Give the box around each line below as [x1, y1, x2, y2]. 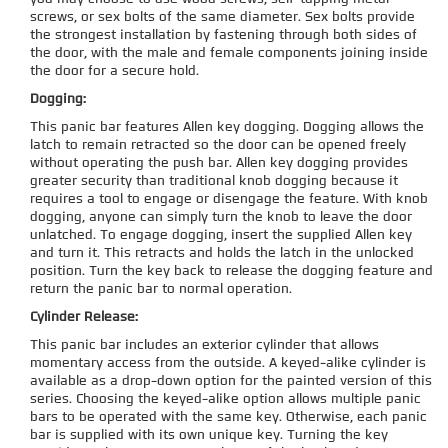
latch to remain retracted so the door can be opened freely [30, 138, 406, 152]
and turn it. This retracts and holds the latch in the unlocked [30, 246, 414, 260]
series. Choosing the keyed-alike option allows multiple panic [30, 392, 421, 406]
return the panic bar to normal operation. [30, 282, 292, 296]
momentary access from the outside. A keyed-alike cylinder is [30, 356, 426, 370]
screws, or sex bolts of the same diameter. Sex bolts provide [30, 10, 415, 24]
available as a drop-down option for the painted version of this [30, 374, 432, 388]
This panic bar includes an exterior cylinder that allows [30, 338, 379, 352]
